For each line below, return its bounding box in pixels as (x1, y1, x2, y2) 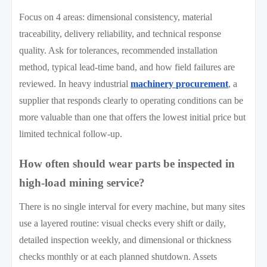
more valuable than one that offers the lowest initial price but (19, 111, 246, 122)
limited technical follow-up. (19, 128, 123, 139)
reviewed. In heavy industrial (19, 78, 131, 89)
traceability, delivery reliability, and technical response (19, 28, 222, 39)
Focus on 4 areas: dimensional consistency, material (19, 11, 213, 22)
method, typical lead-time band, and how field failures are (19, 61, 235, 72)
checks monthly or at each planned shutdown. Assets (19, 251, 218, 262)
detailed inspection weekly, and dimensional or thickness (19, 234, 232, 245)
